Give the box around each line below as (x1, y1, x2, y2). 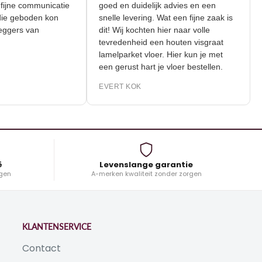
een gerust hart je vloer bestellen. (117, 62, 241, 72)
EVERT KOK (117, 82, 160, 91)
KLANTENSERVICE (22, 222, 91, 232)
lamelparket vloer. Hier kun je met (117, 50, 241, 60)
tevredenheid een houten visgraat (117, 37, 242, 47)
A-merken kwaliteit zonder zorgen (91, 169, 202, 179)
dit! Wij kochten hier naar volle (117, 25, 228, 35)
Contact (22, 242, 61, 256)
